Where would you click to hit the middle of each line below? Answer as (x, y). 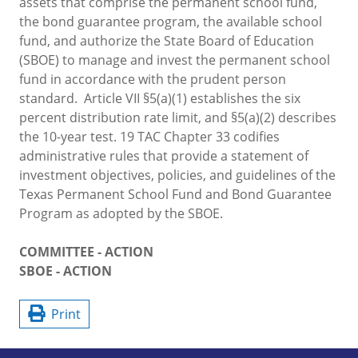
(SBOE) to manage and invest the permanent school (175, 60)
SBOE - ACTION (66, 270)
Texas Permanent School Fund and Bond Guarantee (175, 194)
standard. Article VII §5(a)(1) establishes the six (160, 98)
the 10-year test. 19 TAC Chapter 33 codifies (149, 136)
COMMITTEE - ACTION (86, 251)
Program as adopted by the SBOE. (121, 213)
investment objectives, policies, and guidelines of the (177, 175)
